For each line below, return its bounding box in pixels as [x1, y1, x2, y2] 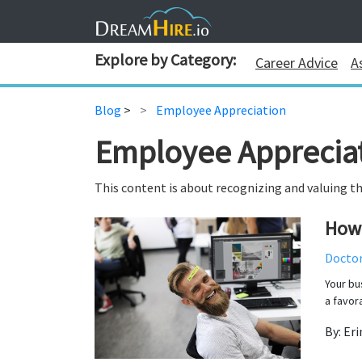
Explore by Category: [95, 48, 236, 69]
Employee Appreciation [156, 101, 286, 118]
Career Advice [255, 53, 338, 73]
